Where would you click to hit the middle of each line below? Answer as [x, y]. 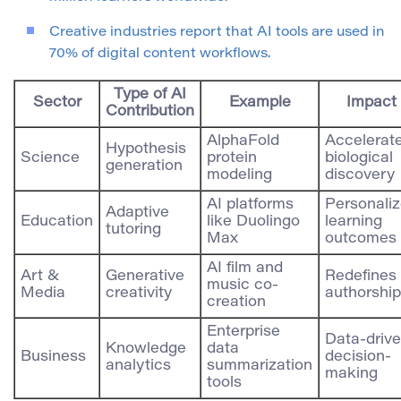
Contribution [150, 111]
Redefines [361, 276]
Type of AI [150, 94]
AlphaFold [243, 141]
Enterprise [243, 332]
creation [236, 302]
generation [144, 166]
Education [57, 222]
